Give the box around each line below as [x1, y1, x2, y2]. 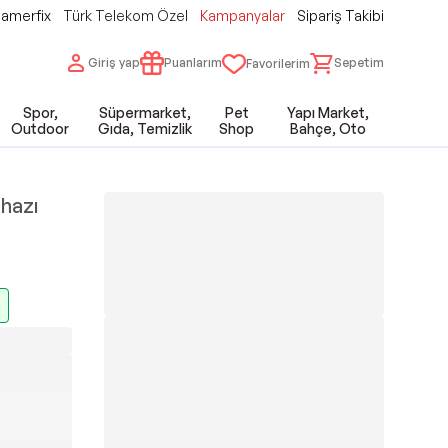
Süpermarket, [99, 104, 191, 121]
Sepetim [334, 54, 384, 70]
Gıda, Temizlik [98, 120, 192, 137]
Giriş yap [88, 54, 140, 70]
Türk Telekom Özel [63, 7, 188, 24]
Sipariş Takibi [297, 7, 384, 24]
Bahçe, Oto [290, 120, 367, 137]
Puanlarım [164, 54, 222, 70]
